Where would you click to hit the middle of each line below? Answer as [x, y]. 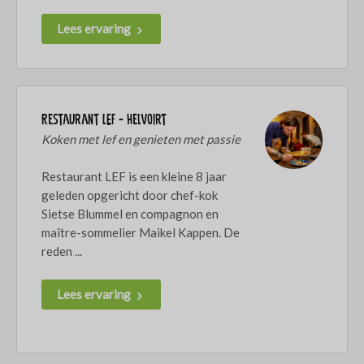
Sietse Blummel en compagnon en [130, 214]
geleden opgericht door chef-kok [130, 195]
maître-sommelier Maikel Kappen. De [141, 233]
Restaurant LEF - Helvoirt [104, 120]
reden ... [62, 251]
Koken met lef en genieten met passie [141, 139]
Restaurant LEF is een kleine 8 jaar [134, 177]
